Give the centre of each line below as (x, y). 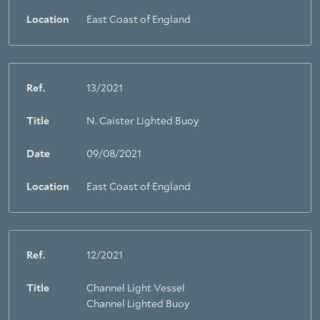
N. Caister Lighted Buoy (142, 121)
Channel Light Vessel (136, 289)
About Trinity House (61, 201)
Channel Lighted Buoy (138, 304)
